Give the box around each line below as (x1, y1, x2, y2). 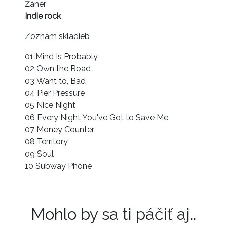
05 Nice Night (25, 100, 75, 110)
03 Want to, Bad (25, 75, 86, 86)
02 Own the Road (25, 63, 91, 73)
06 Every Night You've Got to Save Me (25, 112, 168, 122)
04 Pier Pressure (25, 88, 85, 98)
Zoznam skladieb (25, 31, 90, 41)
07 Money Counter (25, 124, 94, 134)
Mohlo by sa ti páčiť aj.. (31, 204, 196, 223)
